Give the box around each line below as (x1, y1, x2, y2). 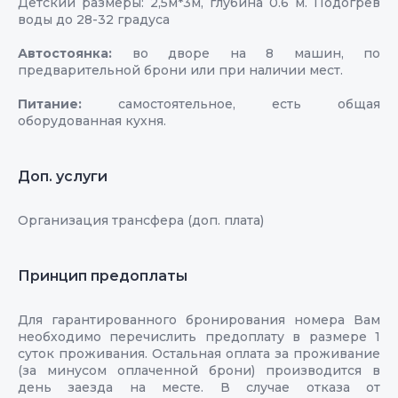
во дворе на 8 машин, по (131, 44, 380, 61)
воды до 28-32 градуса (18, 11, 170, 28)
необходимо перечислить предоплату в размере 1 (18, 328, 380, 345)
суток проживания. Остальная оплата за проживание (18, 345, 380, 362)
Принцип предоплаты (18, 267, 187, 284)
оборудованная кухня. (18, 112, 166, 129)
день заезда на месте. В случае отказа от (18, 378, 380, 395)
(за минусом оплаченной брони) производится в (18, 362, 380, 378)
